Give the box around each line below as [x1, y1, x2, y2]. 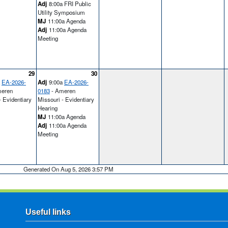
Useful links [25, 208, 71, 217]
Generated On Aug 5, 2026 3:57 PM [23, 164, 113, 173]
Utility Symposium [38, 8, 85, 16]
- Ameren [50, 86, 75, 95]
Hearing [38, 103, 58, 112]
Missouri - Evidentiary [38, 95, 94, 103]
